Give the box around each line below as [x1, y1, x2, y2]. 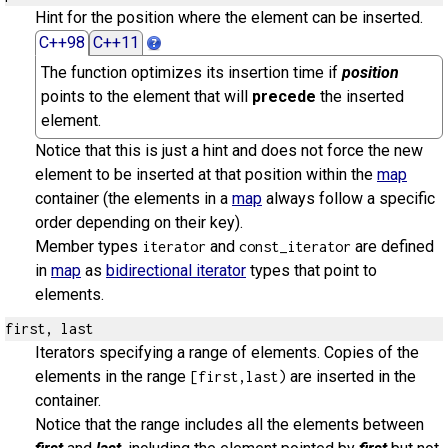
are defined [351, 237, 434, 256]
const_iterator [239, 238, 351, 255]
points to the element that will [41, 87, 252, 106]
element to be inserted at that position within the [35, 165, 377, 184]
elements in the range [35, 367, 190, 386]
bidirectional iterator [106, 261, 246, 280]
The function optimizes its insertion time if [41, 63, 342, 82]
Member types [35, 237, 142, 256]
